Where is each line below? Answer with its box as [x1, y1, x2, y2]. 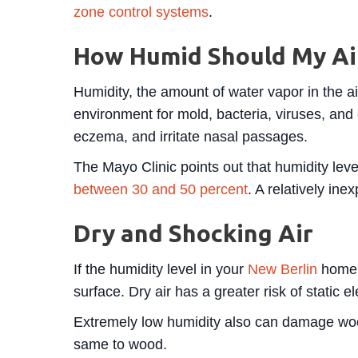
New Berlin [248, 261, 317, 277]
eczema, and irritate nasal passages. [74, 128, 308, 145]
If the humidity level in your [74, 261, 248, 277]
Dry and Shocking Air [74, 219, 313, 247]
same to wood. [74, 336, 167, 352]
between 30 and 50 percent [74, 181, 248, 197]
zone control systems [74, 3, 209, 20]
